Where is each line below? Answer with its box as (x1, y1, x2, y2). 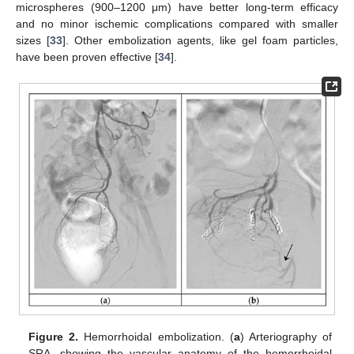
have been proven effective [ (16, 50, 158, 63)
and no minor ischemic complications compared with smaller (16, 17, 338, 30)
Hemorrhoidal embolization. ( (78, 330, 234, 343)
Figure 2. (28, 330, 79, 343)
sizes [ (16, 33, 50, 47)
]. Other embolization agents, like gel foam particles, (62, 33, 338, 47)
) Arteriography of (239, 330, 332, 343)
